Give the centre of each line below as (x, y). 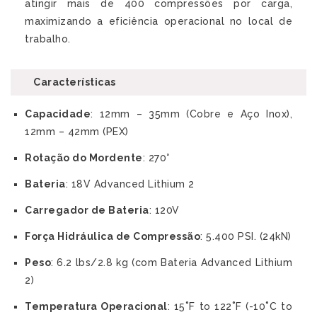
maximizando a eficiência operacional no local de (158, 22)
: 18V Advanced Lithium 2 (130, 184)
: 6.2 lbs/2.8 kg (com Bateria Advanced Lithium (172, 263)
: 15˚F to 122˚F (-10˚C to (230, 307)
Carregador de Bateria (87, 211)
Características (75, 82)
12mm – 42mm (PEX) (77, 132)
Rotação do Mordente (84, 158)
